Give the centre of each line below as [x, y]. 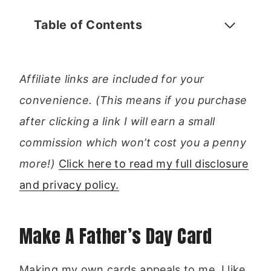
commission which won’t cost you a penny [133, 142]
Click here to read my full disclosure [153, 164]
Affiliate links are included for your [112, 79]
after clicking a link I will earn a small [117, 121]
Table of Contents [88, 25]
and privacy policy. [69, 185]
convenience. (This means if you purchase [133, 100]
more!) [39, 164]
